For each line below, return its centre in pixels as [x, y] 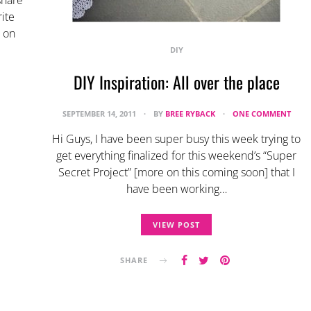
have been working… [176, 189]
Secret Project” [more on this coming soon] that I [176, 172]
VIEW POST [176, 225]
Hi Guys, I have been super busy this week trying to [176, 139]
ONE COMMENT [261, 114]
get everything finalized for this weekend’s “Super [176, 155]
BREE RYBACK [190, 114]
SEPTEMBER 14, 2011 [100, 114]
